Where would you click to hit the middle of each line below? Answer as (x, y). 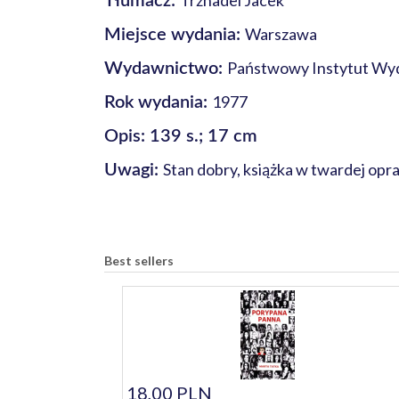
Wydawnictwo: (166, 69)
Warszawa (281, 34)
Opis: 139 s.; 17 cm (181, 136)
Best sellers (139, 261)
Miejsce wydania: (175, 35)
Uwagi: (134, 170)
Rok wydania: (158, 102)
